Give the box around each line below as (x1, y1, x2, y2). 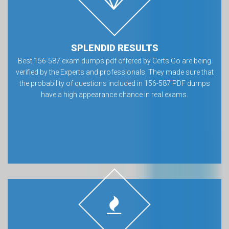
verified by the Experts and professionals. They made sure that (15, 68, 214, 76)
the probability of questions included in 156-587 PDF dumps (19, 79, 210, 87)
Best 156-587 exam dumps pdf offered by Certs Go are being (18, 57, 211, 65)
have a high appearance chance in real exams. (41, 90, 188, 99)
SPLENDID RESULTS (71, 42, 158, 53)
